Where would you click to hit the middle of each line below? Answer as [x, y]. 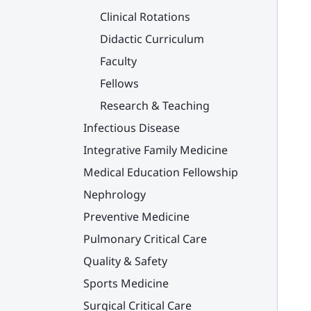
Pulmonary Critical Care [145, 239]
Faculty [118, 61]
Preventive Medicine [136, 217]
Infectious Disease [132, 128]
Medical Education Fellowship [161, 172]
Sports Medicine [126, 283]
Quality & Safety [125, 261]
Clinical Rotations [145, 17]
